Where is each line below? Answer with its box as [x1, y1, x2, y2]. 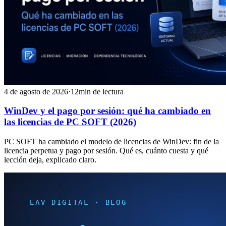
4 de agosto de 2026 [4, 87, 68, 96]
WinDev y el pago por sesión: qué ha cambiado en [4, 105, 211, 117]
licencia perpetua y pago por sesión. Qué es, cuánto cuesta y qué [4, 146, 208, 155]
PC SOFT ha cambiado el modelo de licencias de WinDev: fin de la [4, 137, 219, 146]
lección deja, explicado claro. [4, 155, 96, 164]
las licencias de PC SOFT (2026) [4, 117, 136, 128]
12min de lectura [71, 87, 124, 96]
